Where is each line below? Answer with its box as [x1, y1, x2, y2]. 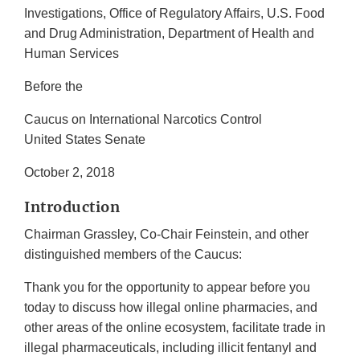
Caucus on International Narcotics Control [24, 112, 265, 127]
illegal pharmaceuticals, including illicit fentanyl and [24, 341, 317, 355]
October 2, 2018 [24, 166, 115, 180]
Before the [24, 80, 83, 94]
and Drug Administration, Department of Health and [24, 27, 314, 41]
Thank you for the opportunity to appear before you [24, 280, 310, 295]
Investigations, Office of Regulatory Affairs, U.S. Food [24, 6, 325, 21]
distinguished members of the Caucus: [24, 247, 242, 262]
